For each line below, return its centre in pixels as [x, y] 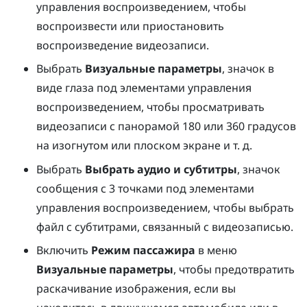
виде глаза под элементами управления [144, 88]
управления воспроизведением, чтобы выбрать [165, 207]
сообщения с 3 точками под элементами [146, 188]
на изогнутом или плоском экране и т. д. [145, 146]
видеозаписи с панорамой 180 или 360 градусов [167, 126]
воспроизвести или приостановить [131, 26]
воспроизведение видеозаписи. [123, 45]
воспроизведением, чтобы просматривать [151, 107]
